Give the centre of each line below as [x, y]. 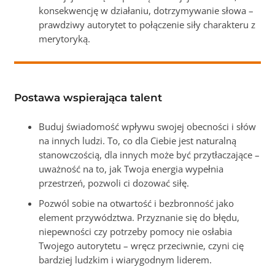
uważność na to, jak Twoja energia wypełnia [131, 169]
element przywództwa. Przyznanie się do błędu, [139, 218]
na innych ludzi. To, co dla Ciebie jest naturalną [138, 141]
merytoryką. [65, 39]
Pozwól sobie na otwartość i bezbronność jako [137, 203]
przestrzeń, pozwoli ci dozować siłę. [114, 183]
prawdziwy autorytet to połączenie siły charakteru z [147, 25]
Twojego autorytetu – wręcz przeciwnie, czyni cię [141, 246]
